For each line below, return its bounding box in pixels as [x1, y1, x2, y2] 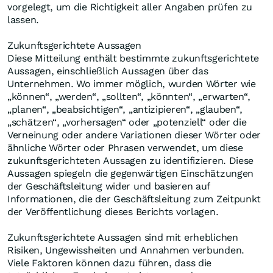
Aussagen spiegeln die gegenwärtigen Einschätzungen [7, 168, 254, 180]
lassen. [7, 14, 42, 26]
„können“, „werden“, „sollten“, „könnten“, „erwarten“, [7, 91, 251, 103]
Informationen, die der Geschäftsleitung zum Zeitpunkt [7, 193, 261, 205]
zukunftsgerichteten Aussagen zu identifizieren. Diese [7, 155, 254, 167]
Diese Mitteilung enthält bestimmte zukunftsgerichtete [7, 52, 260, 65]
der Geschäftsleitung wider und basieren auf [7, 180, 211, 193]
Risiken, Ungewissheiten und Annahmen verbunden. [7, 244, 244, 257]
